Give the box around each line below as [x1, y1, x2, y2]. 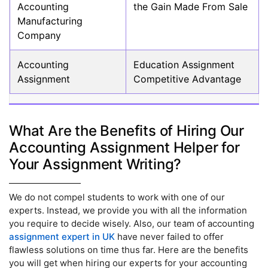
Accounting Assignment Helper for [9, 139, 240, 157]
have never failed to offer [115, 231, 224, 243]
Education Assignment [133, 59, 234, 71]
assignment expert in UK [9, 231, 115, 243]
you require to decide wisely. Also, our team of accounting [9, 218, 254, 230]
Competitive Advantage [133, 73, 241, 86]
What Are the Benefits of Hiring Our [9, 122, 244, 140]
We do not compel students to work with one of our [9, 191, 225, 203]
